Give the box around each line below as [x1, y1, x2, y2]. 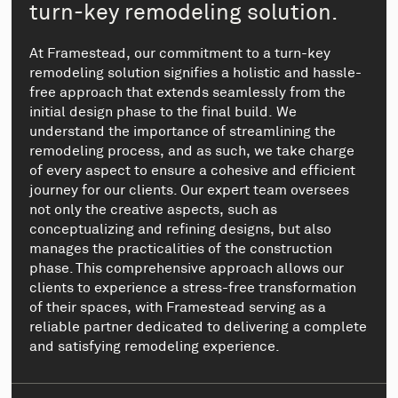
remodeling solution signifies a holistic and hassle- [29, 64, 362, 81]
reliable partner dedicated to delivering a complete [29, 318, 368, 335]
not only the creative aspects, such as [29, 201, 278, 218]
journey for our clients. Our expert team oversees [29, 181, 350, 198]
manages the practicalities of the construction [29, 240, 333, 257]
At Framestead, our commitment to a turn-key [29, 44, 331, 61]
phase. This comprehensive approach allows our [29, 259, 345, 276]
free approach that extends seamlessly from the [29, 84, 346, 100]
